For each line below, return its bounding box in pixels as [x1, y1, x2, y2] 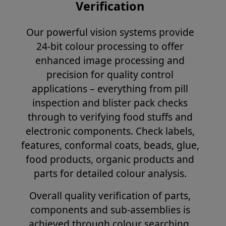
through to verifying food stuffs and [27, 109, 193, 124]
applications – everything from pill [32, 81, 188, 95]
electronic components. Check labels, [25, 124, 195, 138]
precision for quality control [46, 67, 174, 81]
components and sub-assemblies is [30, 202, 190, 216]
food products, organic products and [26, 152, 194, 166]
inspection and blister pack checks [32, 95, 188, 109]
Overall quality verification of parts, [29, 188, 191, 202]
